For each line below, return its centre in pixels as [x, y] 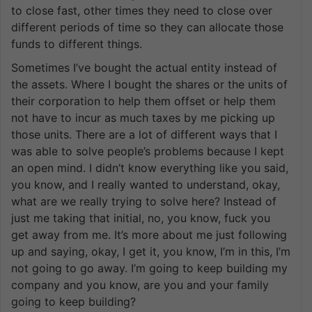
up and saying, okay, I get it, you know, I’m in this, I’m [151, 251]
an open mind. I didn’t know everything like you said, [150, 167]
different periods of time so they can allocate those [147, 27]
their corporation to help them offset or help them [143, 101]
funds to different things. [77, 44]
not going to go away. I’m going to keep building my [149, 268]
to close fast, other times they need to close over [142, 10]
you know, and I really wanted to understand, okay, [146, 184]
